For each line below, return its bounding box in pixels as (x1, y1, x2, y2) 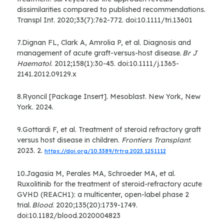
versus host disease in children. (17, 135, 121, 145)
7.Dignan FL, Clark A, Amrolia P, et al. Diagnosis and (17, 38, 191, 47)
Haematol (17, 59, 51, 68)
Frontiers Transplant (121, 135, 190, 145)
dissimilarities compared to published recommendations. (17, 5, 205, 14)
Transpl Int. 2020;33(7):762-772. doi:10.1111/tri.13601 (17, 15, 192, 25)
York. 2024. (17, 102, 53, 112)
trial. (17, 200, 32, 210)
